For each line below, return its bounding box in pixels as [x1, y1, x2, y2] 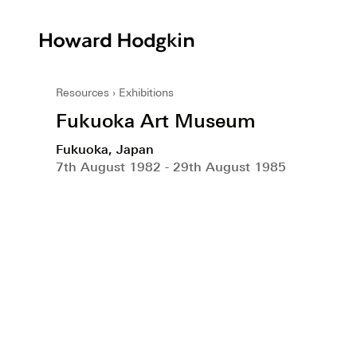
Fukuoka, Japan [56, 140, 154, 157]
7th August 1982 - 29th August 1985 [56, 158, 286, 175]
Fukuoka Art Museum [56, 108, 256, 131]
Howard [196, 32, 245, 47]
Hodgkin [196, 51, 247, 66]
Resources [56, 85, 109, 99]
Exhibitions [119, 85, 174, 99]
